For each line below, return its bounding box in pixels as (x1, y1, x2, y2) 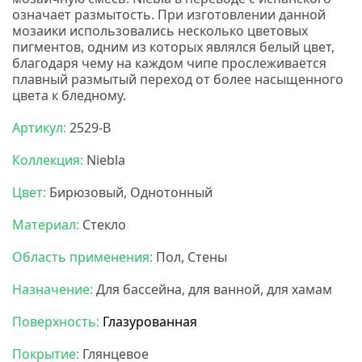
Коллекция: (12, 151, 83, 170)
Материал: (12, 216, 79, 234)
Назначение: (12, 280, 93, 299)
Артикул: (12, 119, 66, 137)
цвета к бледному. (12, 86, 126, 105)
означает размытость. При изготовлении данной (12, 6, 326, 24)
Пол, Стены (153, 248, 227, 267)
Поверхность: (12, 313, 99, 331)
